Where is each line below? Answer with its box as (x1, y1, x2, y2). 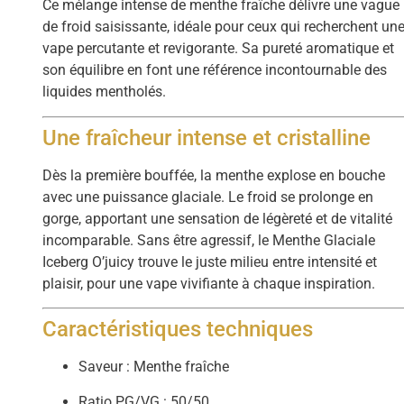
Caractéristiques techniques (42, 317, 314, 343)
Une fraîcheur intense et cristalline (42, 124, 372, 151)
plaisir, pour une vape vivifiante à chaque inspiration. (42, 274, 376, 292)
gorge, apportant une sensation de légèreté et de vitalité (42, 209, 393, 227)
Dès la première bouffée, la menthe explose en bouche (42, 166, 386, 184)
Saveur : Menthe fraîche (78, 358, 230, 376)
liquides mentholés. (42, 83, 167, 101)
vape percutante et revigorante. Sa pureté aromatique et (42, 40, 395, 58)
